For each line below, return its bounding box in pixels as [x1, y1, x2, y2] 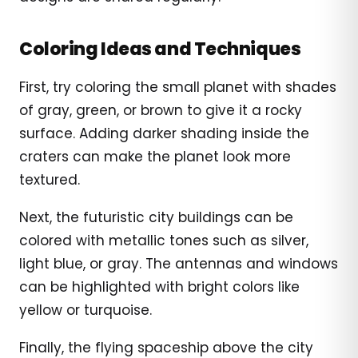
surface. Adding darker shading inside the [19, 123, 309, 143]
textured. [19, 169, 80, 189]
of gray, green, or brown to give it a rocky [19, 100, 302, 120]
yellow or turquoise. [19, 300, 152, 320]
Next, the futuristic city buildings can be [19, 207, 293, 227]
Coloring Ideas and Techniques [19, 36, 301, 62]
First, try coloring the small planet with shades [19, 77, 336, 97]
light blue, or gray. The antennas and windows [19, 253, 338, 273]
